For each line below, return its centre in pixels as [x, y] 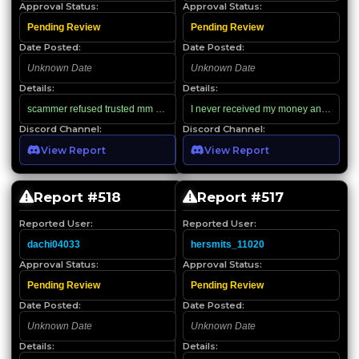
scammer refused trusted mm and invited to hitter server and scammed [179, 109]
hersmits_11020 [228, 244]
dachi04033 [54, 244]
